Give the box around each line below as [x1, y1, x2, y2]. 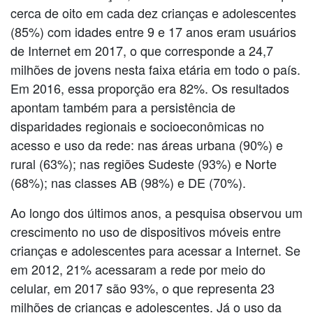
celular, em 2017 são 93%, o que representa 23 [10, 278, 275, 297]
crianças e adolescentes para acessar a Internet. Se [10, 240, 300, 259]
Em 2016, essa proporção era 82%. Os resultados [10, 78, 289, 97]
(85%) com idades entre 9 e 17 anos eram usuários [10, 22, 296, 41]
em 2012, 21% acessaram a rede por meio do [10, 259, 265, 278]
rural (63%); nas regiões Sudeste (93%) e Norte [10, 154, 277, 173]
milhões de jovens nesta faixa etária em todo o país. [10, 59, 300, 78]
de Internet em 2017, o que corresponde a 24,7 [10, 41, 273, 59]
